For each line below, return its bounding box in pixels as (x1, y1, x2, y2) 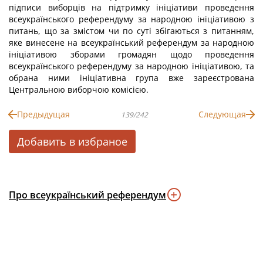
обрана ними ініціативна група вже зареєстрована (9, 72, 254, 83)
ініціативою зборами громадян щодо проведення (9, 49, 254, 60)
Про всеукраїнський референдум (9, 188, 166, 201)
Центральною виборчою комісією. (9, 84, 149, 95)
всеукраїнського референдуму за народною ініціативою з (9, 14, 254, 25)
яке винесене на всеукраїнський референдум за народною (9, 37, 254, 48)
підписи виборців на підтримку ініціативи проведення (9, 2, 254, 13)
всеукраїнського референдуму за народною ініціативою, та (9, 60, 254, 72)
